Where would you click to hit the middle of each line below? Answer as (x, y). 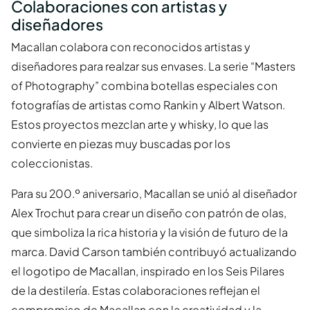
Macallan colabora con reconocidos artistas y (131, 47)
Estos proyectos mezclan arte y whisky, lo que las (140, 125)
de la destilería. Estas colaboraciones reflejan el (136, 291)
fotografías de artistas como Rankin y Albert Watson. (148, 105)
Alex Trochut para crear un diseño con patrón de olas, (149, 213)
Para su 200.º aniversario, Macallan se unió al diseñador (154, 194)
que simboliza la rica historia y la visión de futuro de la (149, 232)
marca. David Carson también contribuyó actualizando (154, 252)
